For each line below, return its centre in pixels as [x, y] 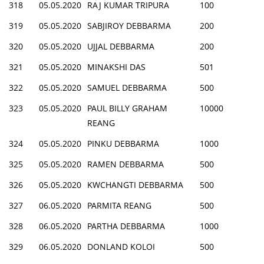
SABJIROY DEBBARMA [129, 25]
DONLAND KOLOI [121, 246]
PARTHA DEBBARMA [126, 226]
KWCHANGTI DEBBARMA [135, 184]
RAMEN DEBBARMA [126, 164]
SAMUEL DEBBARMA [127, 87]
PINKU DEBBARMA [123, 143]
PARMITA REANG [119, 205]
